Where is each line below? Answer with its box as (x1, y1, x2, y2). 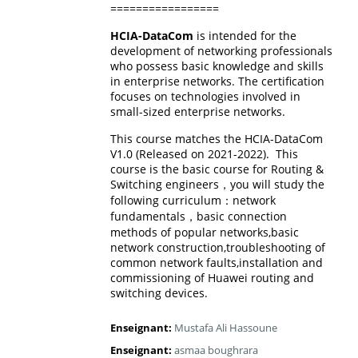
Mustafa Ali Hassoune (173, 320, 277, 336)
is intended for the (193, 27, 296, 43)
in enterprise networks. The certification (109, 73, 324, 89)
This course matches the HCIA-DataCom (109, 130, 323, 146)
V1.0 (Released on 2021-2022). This (109, 145, 298, 161)
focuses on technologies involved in (109, 88, 300, 104)
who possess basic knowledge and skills (109, 58, 324, 74)
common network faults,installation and (109, 254, 323, 270)
